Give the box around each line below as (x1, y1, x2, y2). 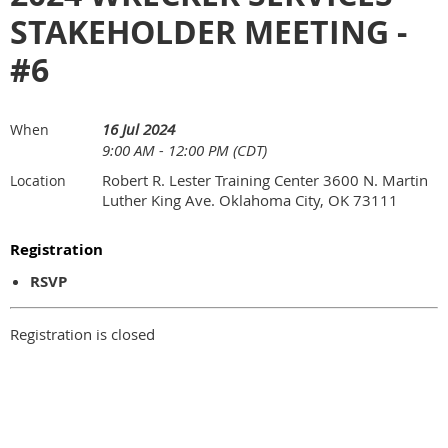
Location (10, 171, 66, 191)
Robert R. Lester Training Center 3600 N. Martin (102, 170, 428, 191)
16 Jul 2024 (102, 119, 175, 140)
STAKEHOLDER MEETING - (10, 10, 407, 55)
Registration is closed (10, 324, 155, 345)
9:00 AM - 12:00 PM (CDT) (102, 140, 267, 161)
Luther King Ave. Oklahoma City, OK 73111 (102, 190, 398, 211)
